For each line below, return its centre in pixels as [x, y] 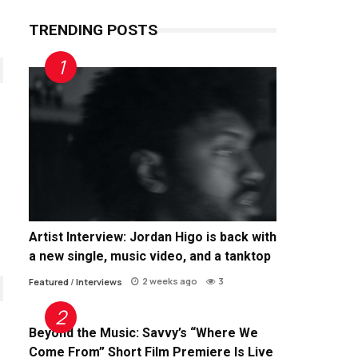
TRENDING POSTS [93, 30]
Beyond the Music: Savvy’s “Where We [143, 333]
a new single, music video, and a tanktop [150, 257]
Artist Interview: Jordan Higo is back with [153, 237]
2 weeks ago [170, 281]
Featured [49, 282]
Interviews [99, 282]
